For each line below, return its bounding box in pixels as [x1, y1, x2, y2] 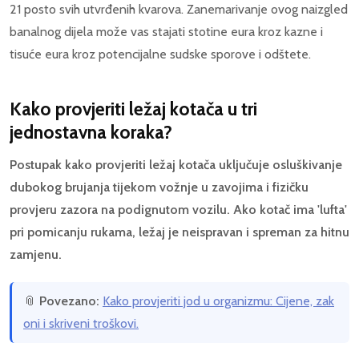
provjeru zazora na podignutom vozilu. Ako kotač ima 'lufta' [10, 201, 347, 217]
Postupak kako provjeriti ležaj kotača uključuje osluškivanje [10, 156, 342, 172]
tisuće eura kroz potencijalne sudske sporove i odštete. [10, 46, 311, 62]
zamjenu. [10, 246, 62, 262]
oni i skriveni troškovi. [23, 315, 139, 331]
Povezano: [39, 292, 99, 309]
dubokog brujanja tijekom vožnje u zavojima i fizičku [10, 179, 309, 195]
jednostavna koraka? [10, 120, 172, 143]
